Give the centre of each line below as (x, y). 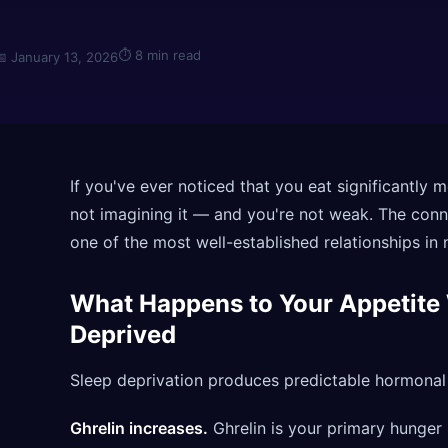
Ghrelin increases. (139, 427)
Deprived (123, 334)
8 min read (168, 55)
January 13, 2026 (64, 57)
